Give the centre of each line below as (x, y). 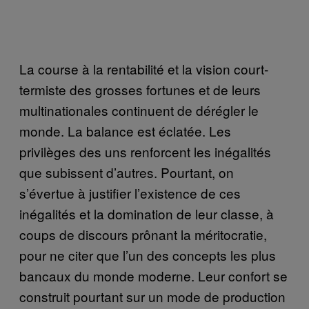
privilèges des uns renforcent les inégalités (145, 151)
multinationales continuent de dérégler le (139, 110)
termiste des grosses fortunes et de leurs (140, 89)
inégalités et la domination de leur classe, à (147, 213)
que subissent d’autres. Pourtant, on (127, 172)
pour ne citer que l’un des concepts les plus (148, 255)
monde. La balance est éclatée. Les (125, 130)
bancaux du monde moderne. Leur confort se (153, 275)
